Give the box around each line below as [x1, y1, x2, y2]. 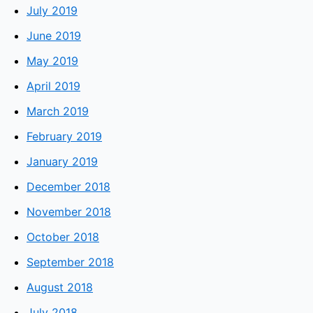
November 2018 [27, 205, 111, 219]
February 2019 [27, 129, 102, 144]
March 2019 [27, 104, 89, 119]
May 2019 [27, 54, 78, 68]
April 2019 [27, 79, 80, 94]
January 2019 [27, 154, 98, 169]
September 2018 [27, 255, 114, 270]
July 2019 [27, 3, 78, 18]
